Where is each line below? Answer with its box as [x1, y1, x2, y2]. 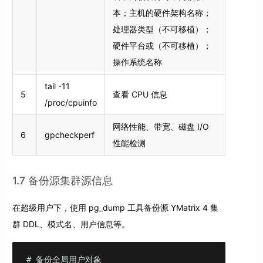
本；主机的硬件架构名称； [112, 7, 211, 18]
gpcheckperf [44, 129, 95, 140]
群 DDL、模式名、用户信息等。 [12, 219, 130, 230]
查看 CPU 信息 [112, 89, 167, 99]
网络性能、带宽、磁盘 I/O [112, 121, 209, 131]
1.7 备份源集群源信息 [12, 174, 113, 187]
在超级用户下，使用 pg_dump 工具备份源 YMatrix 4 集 [12, 203, 218, 213]
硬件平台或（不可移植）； [112, 40, 211, 50]
